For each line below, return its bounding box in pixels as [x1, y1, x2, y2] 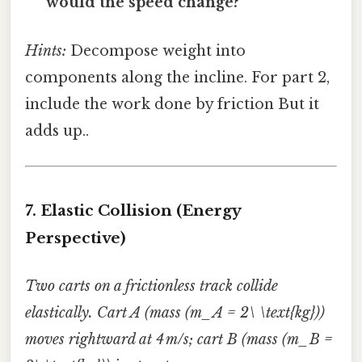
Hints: [25, 41, 66, 60]
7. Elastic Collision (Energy [25, 200, 241, 220]
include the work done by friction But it [25, 95, 319, 113]
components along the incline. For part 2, [25, 68, 330, 86]
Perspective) [25, 228, 126, 247]
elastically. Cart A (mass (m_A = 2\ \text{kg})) [25, 304, 325, 322]
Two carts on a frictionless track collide [25, 277, 278, 296]
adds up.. [25, 121, 89, 140]
